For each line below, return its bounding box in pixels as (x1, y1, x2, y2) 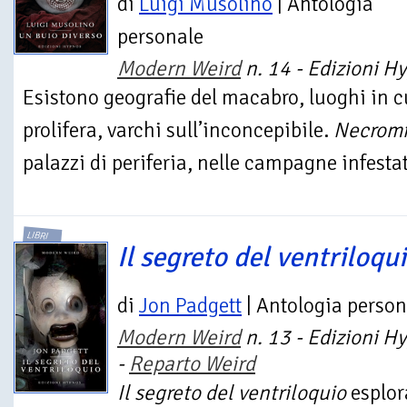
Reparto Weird (129, 351, 255, 378)
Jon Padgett (139, 293, 242, 320)
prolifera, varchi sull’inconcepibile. (23, 116, 333, 144)
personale (117, 23, 203, 50)
